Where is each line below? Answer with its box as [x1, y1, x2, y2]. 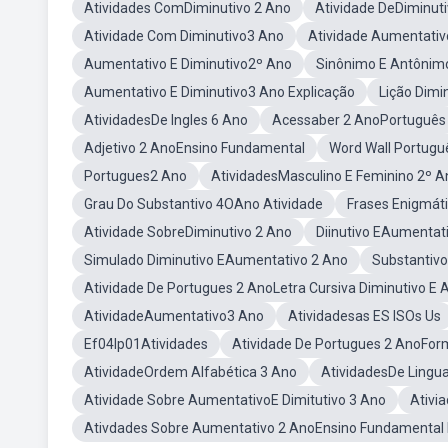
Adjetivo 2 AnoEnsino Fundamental [84, 140, 305, 156]
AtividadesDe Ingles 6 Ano [84, 112, 248, 128]
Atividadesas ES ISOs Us [288, 308, 441, 324]
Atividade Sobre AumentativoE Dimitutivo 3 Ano [84, 392, 386, 408]
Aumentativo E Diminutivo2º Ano [84, 56, 292, 72]
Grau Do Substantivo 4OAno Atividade [84, 196, 323, 212]
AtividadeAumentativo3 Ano [84, 308, 264, 324]
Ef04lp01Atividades [84, 336, 208, 352]
